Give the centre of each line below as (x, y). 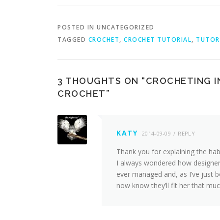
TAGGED (73, 40)
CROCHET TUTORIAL (158, 40)
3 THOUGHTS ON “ (102, 81)
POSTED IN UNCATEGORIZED (106, 27)
